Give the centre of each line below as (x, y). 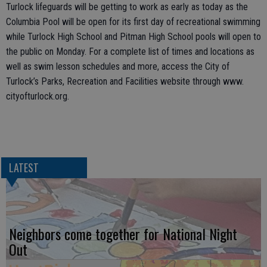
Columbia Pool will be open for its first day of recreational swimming (133, 22)
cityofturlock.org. (38, 97)
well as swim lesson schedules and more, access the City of (118, 67)
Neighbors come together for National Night (123, 234)
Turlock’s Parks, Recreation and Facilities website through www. (125, 82)
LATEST (24, 168)
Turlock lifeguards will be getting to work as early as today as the (127, 7)
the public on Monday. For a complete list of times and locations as (130, 52)
